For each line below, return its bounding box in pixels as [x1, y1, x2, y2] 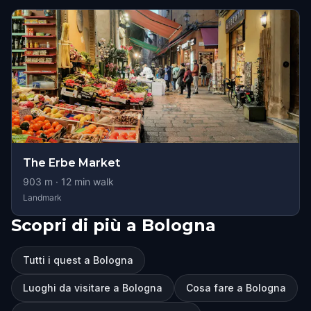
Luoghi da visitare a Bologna [23, 282, 162, 294]
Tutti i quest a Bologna [23, 254, 133, 266]
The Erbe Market [23, 156, 120, 169]
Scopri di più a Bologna [11, 215, 216, 235]
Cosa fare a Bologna [186, 282, 286, 294]
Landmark [23, 192, 62, 203]
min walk [72, 176, 114, 187]
